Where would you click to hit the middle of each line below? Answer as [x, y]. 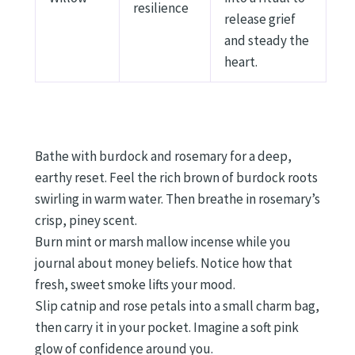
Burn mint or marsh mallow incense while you [163, 241]
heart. [241, 62]
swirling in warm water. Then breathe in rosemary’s [177, 198]
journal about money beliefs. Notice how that [164, 263]
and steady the [267, 41]
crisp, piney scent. [86, 220]
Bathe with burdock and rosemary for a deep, [163, 156]
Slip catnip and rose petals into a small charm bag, [177, 305]
